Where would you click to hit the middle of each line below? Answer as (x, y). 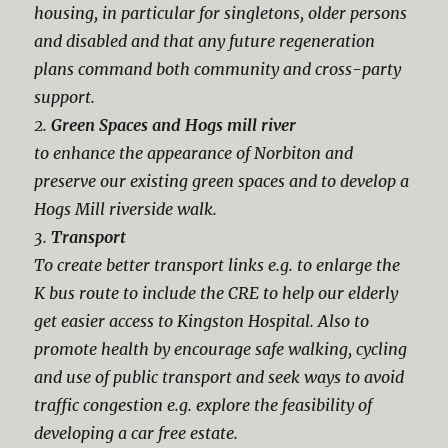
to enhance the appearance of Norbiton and (194, 153)
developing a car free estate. (136, 433)
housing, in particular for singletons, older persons (221, 13)
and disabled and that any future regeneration (205, 41)
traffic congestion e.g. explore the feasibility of (203, 405)
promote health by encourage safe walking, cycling (221, 349)
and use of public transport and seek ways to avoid (219, 377)
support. (65, 97)
